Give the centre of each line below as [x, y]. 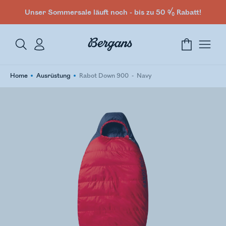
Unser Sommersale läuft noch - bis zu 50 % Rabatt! [113, 12]
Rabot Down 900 [104, 76]
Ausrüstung [53, 76]
